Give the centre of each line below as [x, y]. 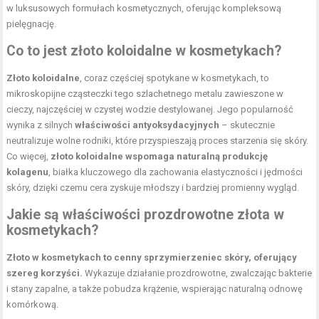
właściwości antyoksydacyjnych [147, 125]
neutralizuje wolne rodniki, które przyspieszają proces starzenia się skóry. [158, 140]
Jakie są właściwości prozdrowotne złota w [146, 214]
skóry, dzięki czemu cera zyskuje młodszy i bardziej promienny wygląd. [153, 187]
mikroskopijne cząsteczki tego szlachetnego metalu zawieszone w [145, 93]
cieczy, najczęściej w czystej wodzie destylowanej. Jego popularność [150, 109]
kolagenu [28, 172]
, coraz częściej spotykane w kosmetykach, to [175, 78]
